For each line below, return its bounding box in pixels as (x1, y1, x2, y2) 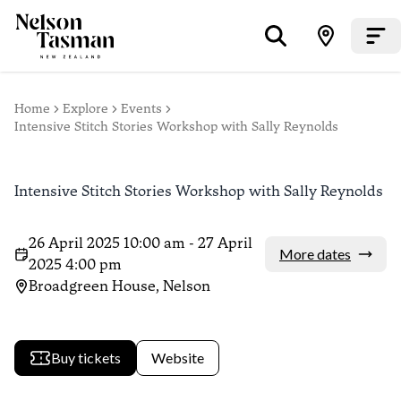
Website (151, 349, 204, 366)
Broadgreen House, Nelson (29, 277, 210, 294)
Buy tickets (51, 349, 121, 366)
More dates (279, 245, 351, 262)
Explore (63, 101, 108, 116)
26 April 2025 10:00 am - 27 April (29, 235, 252, 252)
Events (121, 101, 162, 116)
